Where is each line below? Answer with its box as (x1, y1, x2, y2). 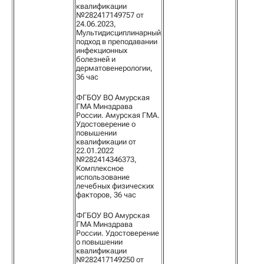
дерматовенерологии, (76, 64, 153, 72)
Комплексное (76, 164, 124, 173)
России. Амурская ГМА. (76, 111, 160, 120)
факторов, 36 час (76, 190, 136, 199)
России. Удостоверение (76, 229, 159, 237)
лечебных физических (76, 181, 154, 190)
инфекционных (76, 46, 127, 55)
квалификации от (76, 137, 136, 146)
